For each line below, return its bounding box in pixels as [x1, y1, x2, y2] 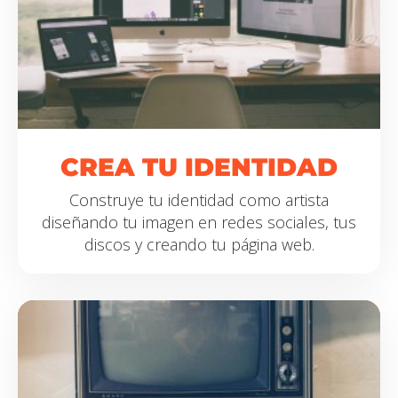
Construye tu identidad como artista [69, 189, 329, 211]
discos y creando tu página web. [84, 234, 314, 255]
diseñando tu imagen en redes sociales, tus [42, 211, 356, 233]
